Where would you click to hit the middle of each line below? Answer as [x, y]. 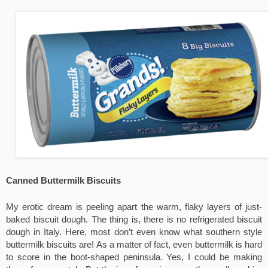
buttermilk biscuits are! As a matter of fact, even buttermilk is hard [134, 244]
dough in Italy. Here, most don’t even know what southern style [134, 232]
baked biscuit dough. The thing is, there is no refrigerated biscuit [134, 219]
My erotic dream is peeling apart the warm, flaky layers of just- [134, 207]
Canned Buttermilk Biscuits [63, 180]
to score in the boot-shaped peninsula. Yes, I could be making [134, 257]
